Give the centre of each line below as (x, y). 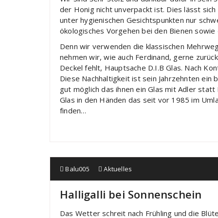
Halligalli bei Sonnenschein (131, 194)
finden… (73, 110)
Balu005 (77, 169)
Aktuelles (118, 169)
